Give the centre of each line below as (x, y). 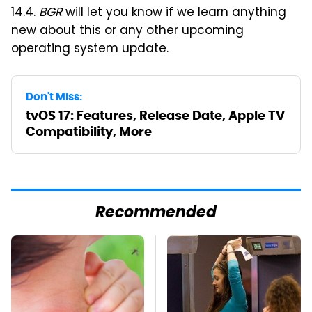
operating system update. (90, 50)
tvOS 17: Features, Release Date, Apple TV (155, 116)
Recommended (156, 214)
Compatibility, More (89, 132)
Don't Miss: (54, 97)
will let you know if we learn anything (174, 14)
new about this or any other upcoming (127, 32)
